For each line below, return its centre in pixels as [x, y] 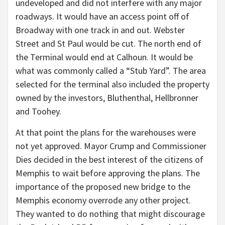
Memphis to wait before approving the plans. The [108, 173]
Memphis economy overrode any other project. [103, 200]
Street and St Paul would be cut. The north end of [108, 44]
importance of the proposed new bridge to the [103, 187]
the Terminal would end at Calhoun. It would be [104, 57]
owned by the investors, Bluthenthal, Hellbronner [107, 98]
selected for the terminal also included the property [113, 84]
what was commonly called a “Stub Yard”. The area [111, 71]
